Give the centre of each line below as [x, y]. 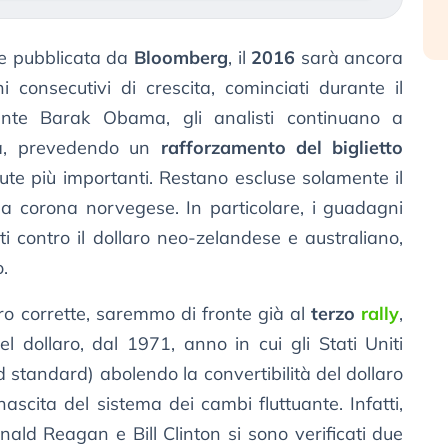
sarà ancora [352, 58]
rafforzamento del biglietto [282, 148]
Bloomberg [178, 58]
